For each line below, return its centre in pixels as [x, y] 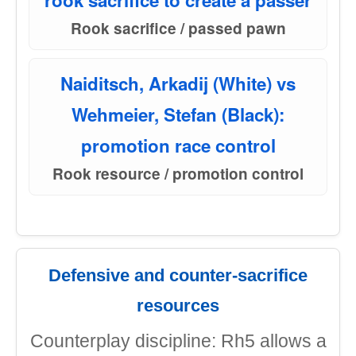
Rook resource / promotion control [178, 174]
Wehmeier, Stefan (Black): [178, 114]
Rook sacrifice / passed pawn [178, 28]
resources [178, 306]
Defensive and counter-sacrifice [178, 275]
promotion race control [178, 145]
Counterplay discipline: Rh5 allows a [178, 341]
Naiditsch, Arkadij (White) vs [178, 83]
